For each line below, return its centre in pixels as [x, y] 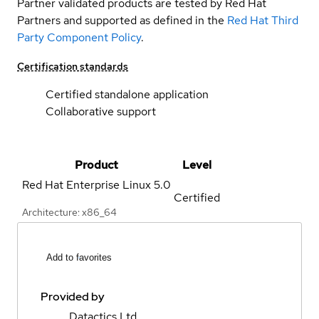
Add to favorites [79, 258]
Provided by [73, 297]
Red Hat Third [263, 20]
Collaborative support [101, 111]
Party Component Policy [79, 37]
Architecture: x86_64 [69, 212]
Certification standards [73, 66]
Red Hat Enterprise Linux [87, 184]
